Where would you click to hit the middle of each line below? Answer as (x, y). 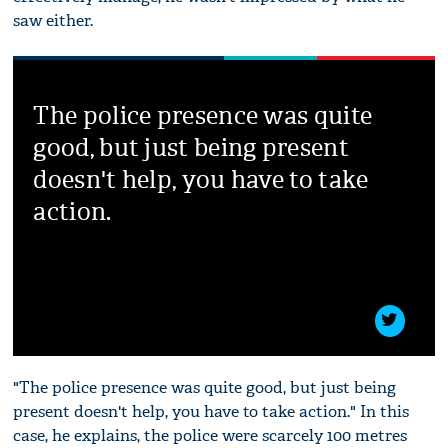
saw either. (53, 20)
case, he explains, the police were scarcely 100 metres (210, 435)
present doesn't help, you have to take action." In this (211, 411)
